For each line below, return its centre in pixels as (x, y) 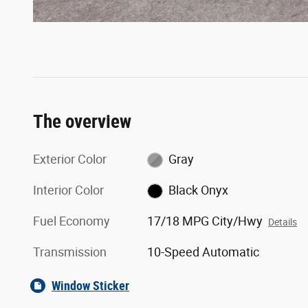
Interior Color (68, 190)
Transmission (70, 252)
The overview (82, 121)
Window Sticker (90, 285)
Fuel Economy (71, 221)
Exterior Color (70, 159)
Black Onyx (198, 190)
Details (283, 222)
